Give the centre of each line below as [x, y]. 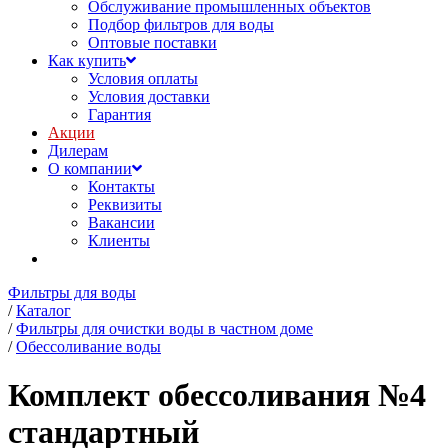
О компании [90, 168]
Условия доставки [149, 96]
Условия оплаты [143, 78]
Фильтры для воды [72, 292]
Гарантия [119, 114]
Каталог [43, 310]
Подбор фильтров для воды [181, 24]
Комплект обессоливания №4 [217, 395]
